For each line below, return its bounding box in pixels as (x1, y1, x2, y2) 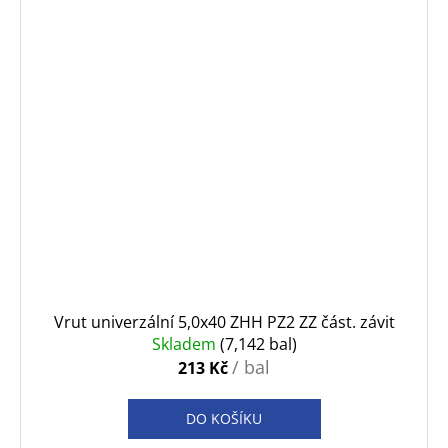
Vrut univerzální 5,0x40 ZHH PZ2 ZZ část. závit (53, 310, 395, 333)
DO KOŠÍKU (186, 408, 262, 428)
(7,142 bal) (219, 332, 297, 355)
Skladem (151, 332, 220, 355)
